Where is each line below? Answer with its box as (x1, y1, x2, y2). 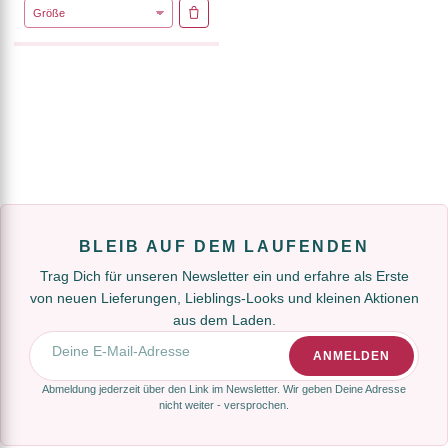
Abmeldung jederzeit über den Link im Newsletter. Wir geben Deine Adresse (42, 382, 406, 395)
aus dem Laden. (172, 311, 276, 328)
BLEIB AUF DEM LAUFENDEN (78, 237, 370, 255)
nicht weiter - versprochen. (159, 398, 289, 411)
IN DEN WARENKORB (192, 10, 317, 23)
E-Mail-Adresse (33, 336, 112, 349)
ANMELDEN (313, 348, 390, 363)
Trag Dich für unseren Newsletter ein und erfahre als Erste (39, 267, 409, 284)
